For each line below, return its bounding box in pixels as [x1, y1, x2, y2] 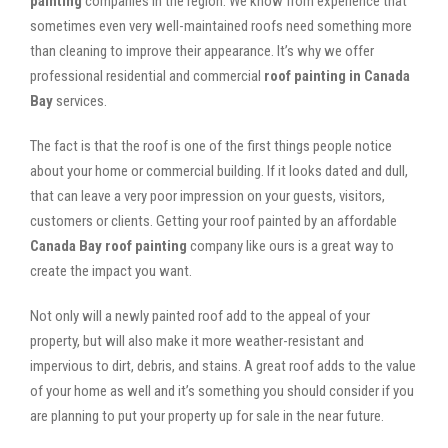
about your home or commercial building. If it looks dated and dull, [30, 161, 408, 180]
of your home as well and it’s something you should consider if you [30, 381, 414, 400]
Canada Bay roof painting [30, 236, 187, 255]
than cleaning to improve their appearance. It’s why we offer [30, 41, 374, 60]
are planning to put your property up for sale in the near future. [30, 406, 384, 425]
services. [53, 91, 107, 110]
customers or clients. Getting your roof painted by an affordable [30, 211, 397, 230]
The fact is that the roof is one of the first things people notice [30, 136, 392, 155]
